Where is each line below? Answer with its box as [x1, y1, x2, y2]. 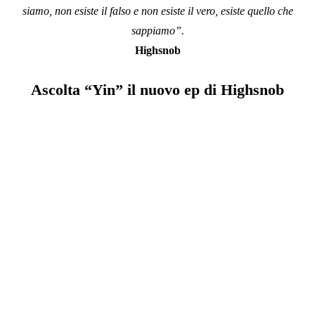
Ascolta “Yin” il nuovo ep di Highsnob [31, 80, 284, 98]
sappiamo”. [131, 24, 184, 37]
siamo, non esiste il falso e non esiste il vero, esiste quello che [22, 4, 293, 17]
